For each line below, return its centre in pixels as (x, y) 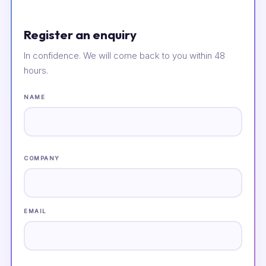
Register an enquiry (80, 34)
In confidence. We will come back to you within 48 (124, 56)
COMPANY (42, 158)
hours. (36, 71)
